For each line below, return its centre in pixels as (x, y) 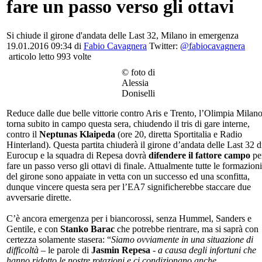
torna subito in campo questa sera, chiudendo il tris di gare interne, (128, 123)
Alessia (135, 82)
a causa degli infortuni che (207, 250)
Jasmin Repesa (121, 250)
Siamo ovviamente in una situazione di (182, 239)
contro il (23, 134)
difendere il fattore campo (199, 155)
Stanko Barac (87, 229)
